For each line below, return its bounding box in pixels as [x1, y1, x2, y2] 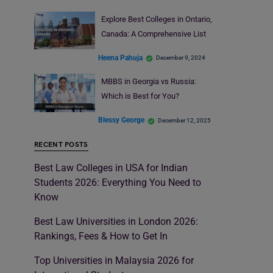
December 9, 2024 [156, 54, 205, 62]
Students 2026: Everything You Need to [34, 176, 201, 188]
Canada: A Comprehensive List [101, 29, 206, 38]
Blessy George [98, 116, 144, 125]
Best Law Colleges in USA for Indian [34, 161, 188, 174]
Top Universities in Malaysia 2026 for [34, 254, 194, 266]
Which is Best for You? [101, 91, 179, 101]
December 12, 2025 [158, 116, 211, 124]
